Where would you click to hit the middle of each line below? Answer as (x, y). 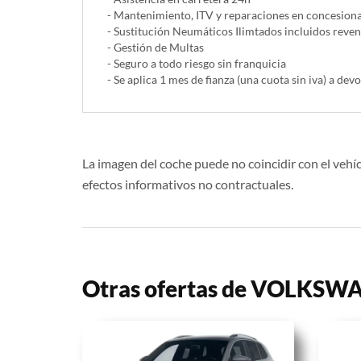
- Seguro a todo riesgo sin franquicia (197, 64)
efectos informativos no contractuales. (188, 185)
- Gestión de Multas (156, 48)
